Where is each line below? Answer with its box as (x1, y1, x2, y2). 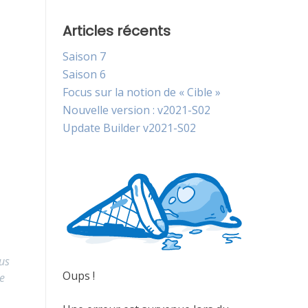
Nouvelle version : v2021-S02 (63, 102, 210, 118)
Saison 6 (63, 66, 106, 82)
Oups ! (63, 268, 95, 284)
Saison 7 (63, 48, 106, 64)
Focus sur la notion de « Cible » (63, 84, 221, 100)
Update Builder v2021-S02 (63, 120, 196, 135)
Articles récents (63, 21, 170, 41)
